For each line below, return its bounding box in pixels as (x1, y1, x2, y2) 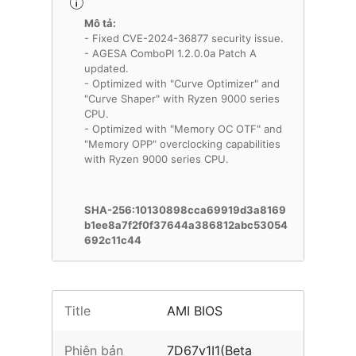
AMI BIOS (167, 303, 223, 319)
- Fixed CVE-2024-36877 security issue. (84, 32, 284, 44)
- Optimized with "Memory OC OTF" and (84, 122, 282, 135)
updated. (84, 62, 129, 75)
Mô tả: (84, 17, 116, 29)
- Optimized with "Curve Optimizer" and (84, 77, 280, 90)
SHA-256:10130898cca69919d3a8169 (84, 203, 286, 216)
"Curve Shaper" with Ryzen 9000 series (84, 92, 280, 105)
